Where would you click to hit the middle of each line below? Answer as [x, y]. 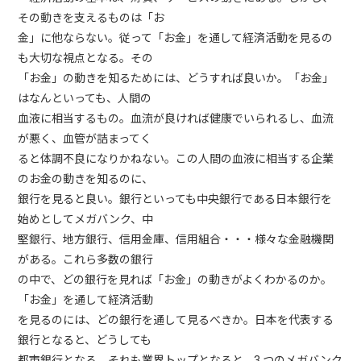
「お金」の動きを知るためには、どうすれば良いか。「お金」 [176, 78]
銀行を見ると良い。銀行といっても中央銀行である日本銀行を [175, 199]
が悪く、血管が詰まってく [85, 138]
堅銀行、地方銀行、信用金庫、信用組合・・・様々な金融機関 [176, 239]
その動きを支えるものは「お [91, 17]
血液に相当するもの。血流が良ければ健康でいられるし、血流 [176, 118]
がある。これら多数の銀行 [86, 259]
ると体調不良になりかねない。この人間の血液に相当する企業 [176, 158]
